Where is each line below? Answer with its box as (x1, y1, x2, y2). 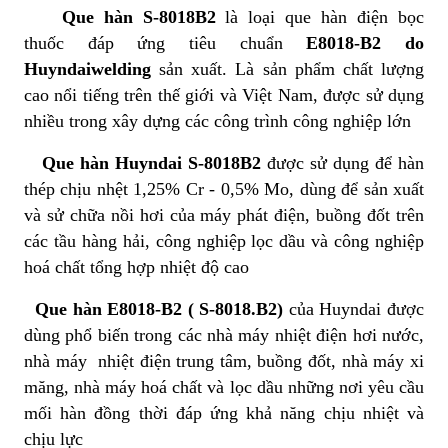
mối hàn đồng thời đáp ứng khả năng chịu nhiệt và (24, 403, 424, 424)
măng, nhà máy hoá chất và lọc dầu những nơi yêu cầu (24, 377, 424, 398)
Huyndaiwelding (24, 59, 151, 80)
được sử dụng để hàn (261, 153, 424, 174)
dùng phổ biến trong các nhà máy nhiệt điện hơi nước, (24, 325, 424, 346)
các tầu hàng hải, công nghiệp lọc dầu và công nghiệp (24, 231, 424, 252)
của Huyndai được (283, 299, 425, 320)
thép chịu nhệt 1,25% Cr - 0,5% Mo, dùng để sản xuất (24, 179, 424, 200)
